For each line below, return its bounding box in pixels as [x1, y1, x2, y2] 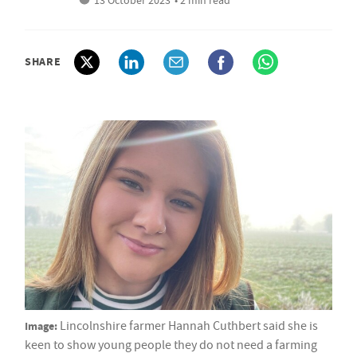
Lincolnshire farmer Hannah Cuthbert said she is [60, 318, 318, 335]
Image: [25, 318, 57, 335]
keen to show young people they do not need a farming [25, 337, 317, 354]
